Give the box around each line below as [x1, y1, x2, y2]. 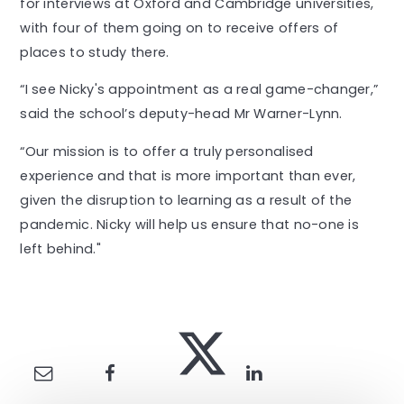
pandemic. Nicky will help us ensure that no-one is [20, 215, 360, 234]
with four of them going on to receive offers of [20, 18, 339, 37]
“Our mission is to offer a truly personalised [20, 142, 314, 161]
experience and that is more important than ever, [20, 166, 356, 185]
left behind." [20, 239, 106, 258]
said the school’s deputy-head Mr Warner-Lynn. [20, 105, 351, 124]
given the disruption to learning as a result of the [20, 190, 353, 209]
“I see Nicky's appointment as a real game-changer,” [20, 80, 379, 99]
